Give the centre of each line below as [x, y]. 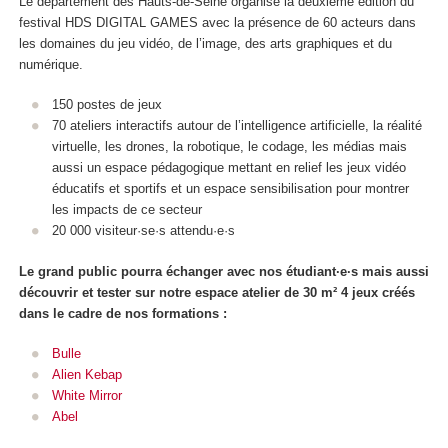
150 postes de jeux [106, 105]
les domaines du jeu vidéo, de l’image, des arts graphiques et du [205, 43]
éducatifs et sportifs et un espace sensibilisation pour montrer [230, 189]
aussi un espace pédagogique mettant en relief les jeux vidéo [228, 168]
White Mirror [86, 396]
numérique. [51, 64]
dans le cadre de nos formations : [123, 313]
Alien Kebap [86, 375]
